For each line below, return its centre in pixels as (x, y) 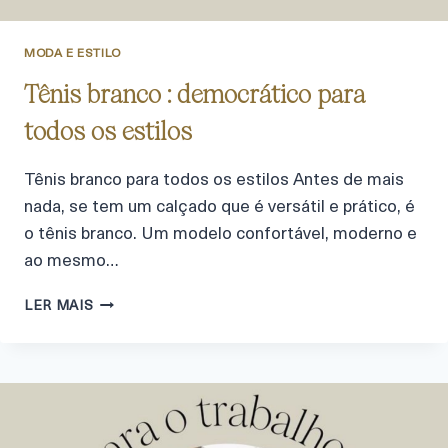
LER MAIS (59, 307)
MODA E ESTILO (72, 54)
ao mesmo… (71, 262)
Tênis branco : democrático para (194, 94)
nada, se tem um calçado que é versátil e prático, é (219, 208)
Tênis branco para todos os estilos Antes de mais (214, 181)
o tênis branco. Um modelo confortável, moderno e (220, 235)
